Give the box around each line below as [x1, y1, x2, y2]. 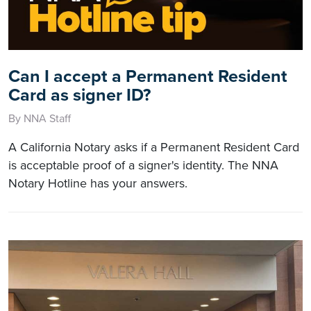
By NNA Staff [8, 111, 71, 126]
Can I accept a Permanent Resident [8, 65, 287, 87]
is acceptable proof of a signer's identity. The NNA [8, 157, 278, 173]
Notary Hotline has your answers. [8, 175, 187, 191]
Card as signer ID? [8, 84, 151, 106]
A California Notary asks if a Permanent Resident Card [8, 139, 299, 155]
